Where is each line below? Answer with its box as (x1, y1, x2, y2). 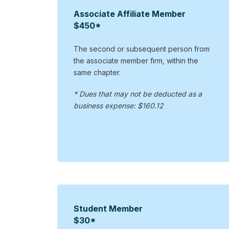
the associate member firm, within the (73, 56, 198, 65)
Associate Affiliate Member (73, 8, 186, 19)
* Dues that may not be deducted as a (73, 89, 202, 99)
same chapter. (73, 67, 121, 77)
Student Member (73, 203, 143, 214)
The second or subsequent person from (73, 44, 210, 53)
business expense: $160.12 (73, 101, 164, 110)
